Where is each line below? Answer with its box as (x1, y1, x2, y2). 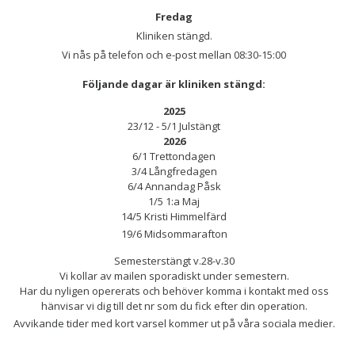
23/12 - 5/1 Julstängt (128, 119, 221, 134)
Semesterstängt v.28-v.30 (113, 254, 235, 269)
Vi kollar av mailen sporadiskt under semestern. (59, 269, 289, 284)
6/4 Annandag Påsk (127, 179, 221, 194)
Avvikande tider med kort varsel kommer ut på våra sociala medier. (13, 316, 335, 331)
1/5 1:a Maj (148, 194, 200, 209)
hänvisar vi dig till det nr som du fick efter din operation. (40, 299, 307, 314)
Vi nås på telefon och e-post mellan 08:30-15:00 (62, 48, 287, 63)
